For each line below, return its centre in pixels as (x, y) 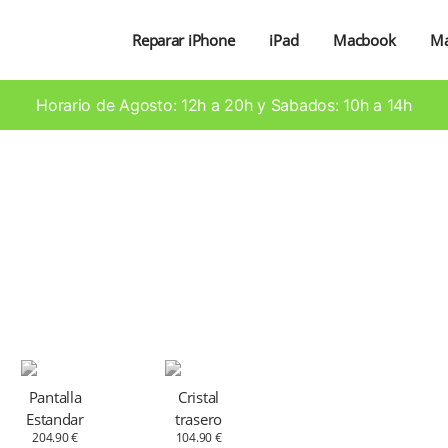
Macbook (364, 39)
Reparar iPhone (183, 39)
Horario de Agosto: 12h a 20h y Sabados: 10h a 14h (224, 105)
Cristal (199, 397)
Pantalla (55, 397)
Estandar (55, 419)
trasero (199, 419)
